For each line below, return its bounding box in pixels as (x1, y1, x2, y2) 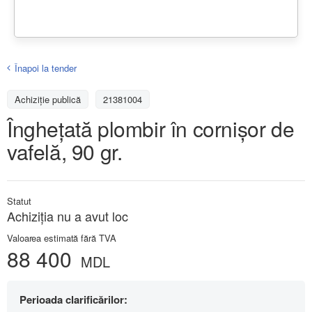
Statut (7, 194, 31, 208)
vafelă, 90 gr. (7, 136, 123, 166)
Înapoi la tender (15, 61, 77, 75)
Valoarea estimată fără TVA (7, 231, 116, 244)
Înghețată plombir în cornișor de (7, 113, 295, 143)
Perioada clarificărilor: (19, 291, 127, 307)
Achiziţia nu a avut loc (7, 206, 128, 225)
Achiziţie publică (15, 92, 81, 106)
